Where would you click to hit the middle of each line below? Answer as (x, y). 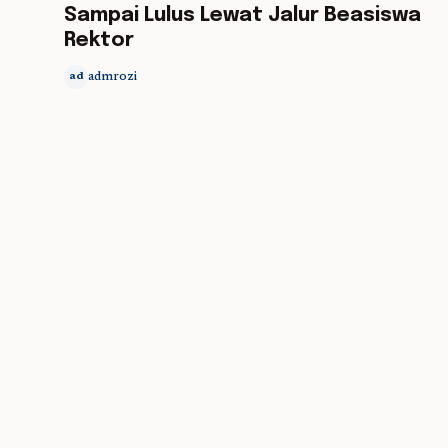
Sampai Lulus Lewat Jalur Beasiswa (242, 15)
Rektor (99, 40)
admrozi (112, 77)
